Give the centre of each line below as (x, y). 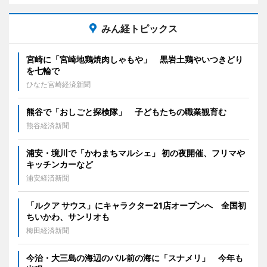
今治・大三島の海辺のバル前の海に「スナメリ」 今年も (135, 258)
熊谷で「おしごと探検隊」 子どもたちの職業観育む (126, 112)
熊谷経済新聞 (48, 125)
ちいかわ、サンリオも (68, 217)
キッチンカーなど (60, 164)
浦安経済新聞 (48, 178)
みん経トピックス (139, 29)
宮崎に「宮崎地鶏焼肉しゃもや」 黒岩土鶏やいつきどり (135, 59)
